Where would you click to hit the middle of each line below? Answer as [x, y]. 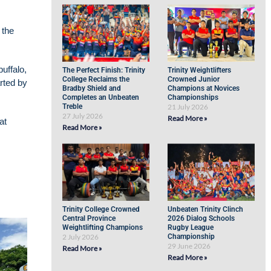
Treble [73, 106]
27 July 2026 [83, 116]
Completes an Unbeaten [101, 97]
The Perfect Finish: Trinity [104, 70]
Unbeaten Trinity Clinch [206, 209]
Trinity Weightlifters [200, 70]
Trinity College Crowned [101, 209]
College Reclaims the [96, 79]
